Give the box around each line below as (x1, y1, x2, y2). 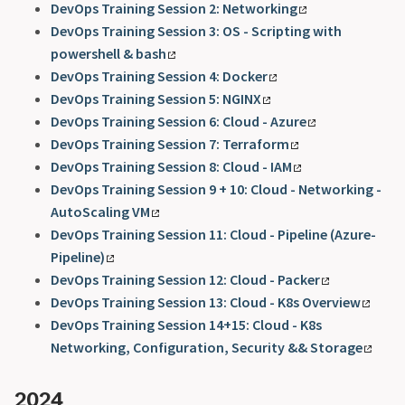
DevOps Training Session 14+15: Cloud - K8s (51, 316, 322, 334)
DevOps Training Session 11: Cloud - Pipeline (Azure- (51, 225, 376, 244)
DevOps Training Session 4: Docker (51, 67, 268, 86)
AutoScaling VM (51, 202, 150, 221)
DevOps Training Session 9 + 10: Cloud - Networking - (51, 180, 381, 199)
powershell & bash (51, 44, 166, 63)
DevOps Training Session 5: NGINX (51, 89, 261, 108)
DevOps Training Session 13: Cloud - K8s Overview (51, 293, 361, 312)
